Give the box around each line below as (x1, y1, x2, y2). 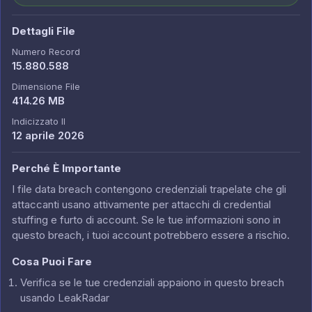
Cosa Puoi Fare (12, 255, 92, 268)
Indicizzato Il (12, 116, 65, 127)
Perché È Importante (12, 162, 121, 175)
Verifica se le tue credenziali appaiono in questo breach (20, 276, 284, 289)
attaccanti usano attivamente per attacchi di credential (12, 198, 271, 211)
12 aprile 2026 (12, 129, 84, 142)
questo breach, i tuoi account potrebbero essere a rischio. (12, 228, 290, 242)
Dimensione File (12, 81, 80, 92)
